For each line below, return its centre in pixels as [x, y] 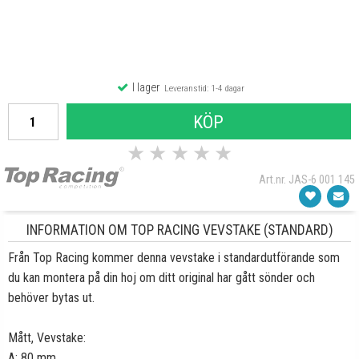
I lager [144, 88]
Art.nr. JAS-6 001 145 [307, 179]
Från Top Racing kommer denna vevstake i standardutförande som [174, 258]
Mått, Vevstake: [47, 338]
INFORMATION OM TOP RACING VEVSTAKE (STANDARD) [179, 230]
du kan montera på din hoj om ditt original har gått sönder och [161, 278]
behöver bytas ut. [51, 298]
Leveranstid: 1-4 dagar [202, 88]
